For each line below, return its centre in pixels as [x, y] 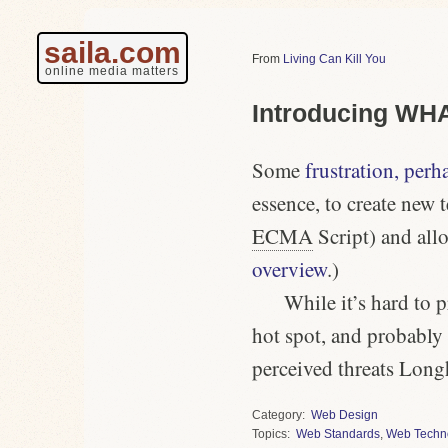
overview [289, 268]
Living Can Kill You [334, 59]
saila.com [112, 52]
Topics [269, 433]
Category [277, 414]
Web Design [344, 414]
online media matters [111, 71]
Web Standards [338, 433]
